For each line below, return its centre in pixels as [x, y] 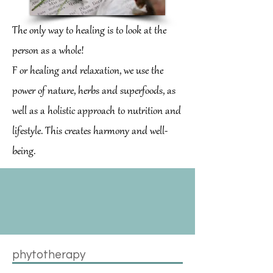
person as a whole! [48, 51]
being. [25, 152]
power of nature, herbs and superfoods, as [94, 92]
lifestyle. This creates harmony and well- [90, 132]
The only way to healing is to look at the [89, 31]
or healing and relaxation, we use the [91, 72]
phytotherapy [49, 255]
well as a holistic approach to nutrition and [97, 112]
